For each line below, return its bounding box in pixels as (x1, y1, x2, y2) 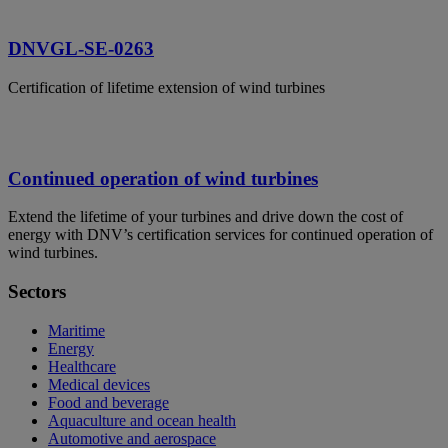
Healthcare (48, 357, 116, 375)
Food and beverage (48, 393, 169, 411)
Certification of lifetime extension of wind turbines (8, 78, 325, 96)
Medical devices (48, 375, 150, 393)
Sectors (8, 281, 66, 303)
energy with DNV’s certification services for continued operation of (8, 226, 433, 244)
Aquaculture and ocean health (48, 411, 236, 429)
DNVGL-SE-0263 (8, 38, 154, 60)
